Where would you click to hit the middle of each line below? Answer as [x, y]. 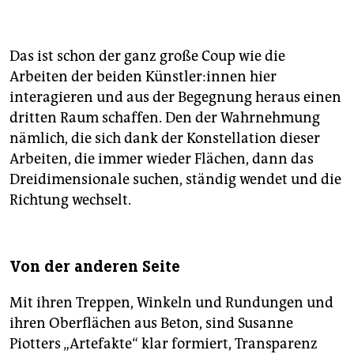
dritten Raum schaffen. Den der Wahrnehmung [165, 117]
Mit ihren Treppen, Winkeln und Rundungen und [171, 302]
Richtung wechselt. [70, 200]
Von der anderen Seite [95, 266]
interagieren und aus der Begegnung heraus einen [175, 97]
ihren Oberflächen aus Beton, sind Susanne [151, 323]
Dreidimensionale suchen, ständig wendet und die [175, 179]
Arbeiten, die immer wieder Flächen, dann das [162, 158]
